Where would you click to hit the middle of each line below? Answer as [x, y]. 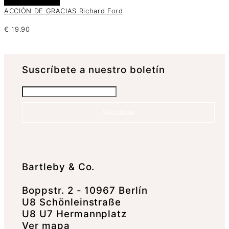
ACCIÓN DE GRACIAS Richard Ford [64, 11]
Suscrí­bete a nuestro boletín [94, 70]
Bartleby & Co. [59, 167]
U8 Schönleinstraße [72, 202]
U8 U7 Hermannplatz [75, 214]
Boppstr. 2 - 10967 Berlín [85, 190]
